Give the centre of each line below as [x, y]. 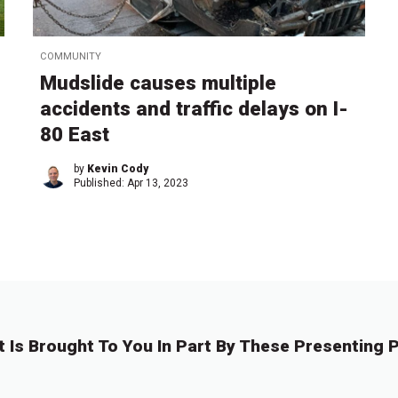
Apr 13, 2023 [158, 183]
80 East [75, 135]
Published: [101, 183]
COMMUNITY [71, 57]
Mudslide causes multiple [159, 83]
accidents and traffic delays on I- [195, 109]
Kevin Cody [118, 169]
